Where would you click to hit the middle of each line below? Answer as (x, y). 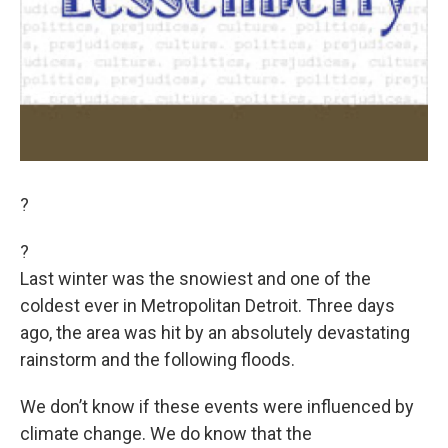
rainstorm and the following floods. (157, 359)
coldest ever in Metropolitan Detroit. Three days (207, 305)
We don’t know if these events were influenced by (217, 406)
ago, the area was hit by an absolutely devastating (215, 332)
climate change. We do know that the (166, 433)
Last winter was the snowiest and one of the (195, 278)
